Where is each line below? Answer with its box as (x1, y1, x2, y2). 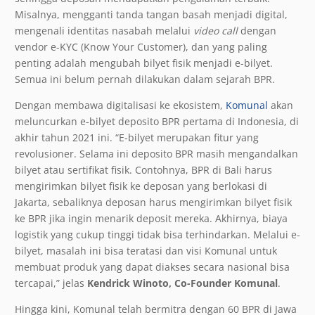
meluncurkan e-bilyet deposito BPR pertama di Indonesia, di (15, 114, 299, 128)
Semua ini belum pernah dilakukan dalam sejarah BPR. (15, 72, 275, 86)
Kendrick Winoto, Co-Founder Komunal (87, 276, 278, 290)
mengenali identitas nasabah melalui (15, 23, 193, 37)
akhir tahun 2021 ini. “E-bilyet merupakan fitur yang (15, 130, 259, 144)
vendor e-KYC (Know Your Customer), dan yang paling (15, 39, 267, 53)
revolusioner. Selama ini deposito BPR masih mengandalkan (15, 146, 298, 160)
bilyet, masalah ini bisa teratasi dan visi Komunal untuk (15, 243, 277, 257)
